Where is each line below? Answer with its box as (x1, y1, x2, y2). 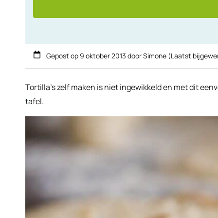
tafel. (25, 95, 44, 107)
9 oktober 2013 (80, 51, 126, 60)
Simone (143, 51, 166, 60)
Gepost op (45, 51, 80, 60)
